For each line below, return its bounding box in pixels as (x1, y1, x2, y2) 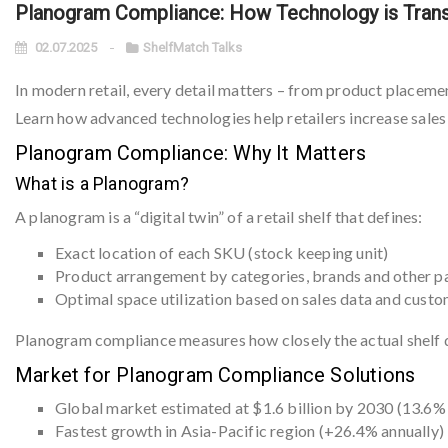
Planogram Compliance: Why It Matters (15, 141, 367, 165)
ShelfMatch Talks (143, 40, 242, 55)
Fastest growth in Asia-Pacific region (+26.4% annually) (55, 421, 444, 440)
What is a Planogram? (15, 173, 189, 194)
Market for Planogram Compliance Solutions (15, 363, 416, 387)
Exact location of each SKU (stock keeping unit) (55, 243, 389, 262)
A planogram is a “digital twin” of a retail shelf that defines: (15, 207, 423, 226)
